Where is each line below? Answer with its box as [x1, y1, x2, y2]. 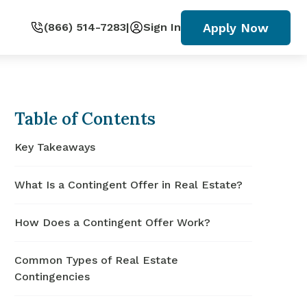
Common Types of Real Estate [14, 254, 179, 267]
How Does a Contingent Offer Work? [14, 216, 211, 229]
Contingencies [14, 270, 90, 283]
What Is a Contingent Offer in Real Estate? [14, 178, 243, 191]
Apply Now [203, 20, 269, 35]
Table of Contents [14, 108, 156, 130]
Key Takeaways [14, 140, 96, 153]
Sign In [143, 21, 181, 34]
